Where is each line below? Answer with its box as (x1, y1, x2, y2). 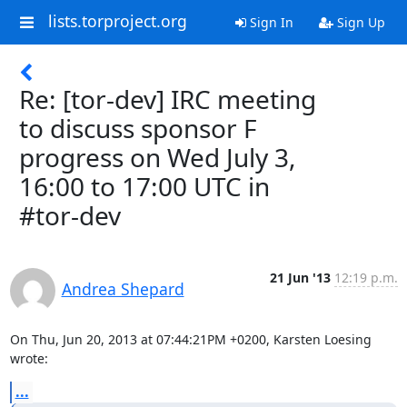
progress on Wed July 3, (19, 140, 296, 174)
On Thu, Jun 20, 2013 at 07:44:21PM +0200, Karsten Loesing (9, 331, 372, 348)
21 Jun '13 (269, 269, 331, 286)
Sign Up (333, 14, 385, 31)
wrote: (9, 350, 48, 367)
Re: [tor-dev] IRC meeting (19, 82, 316, 116)
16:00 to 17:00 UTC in (19, 169, 270, 203)
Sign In (245, 14, 293, 31)
